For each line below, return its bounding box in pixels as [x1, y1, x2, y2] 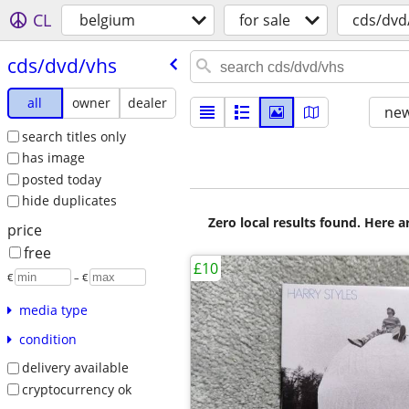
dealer [128, 93, 168, 111]
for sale [239, 10, 290, 30]
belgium [79, 10, 135, 30]
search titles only [21, 127, 126, 145]
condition [18, 330, 77, 349]
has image [21, 149, 85, 167]
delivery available [21, 359, 129, 377]
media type [18, 301, 88, 320]
